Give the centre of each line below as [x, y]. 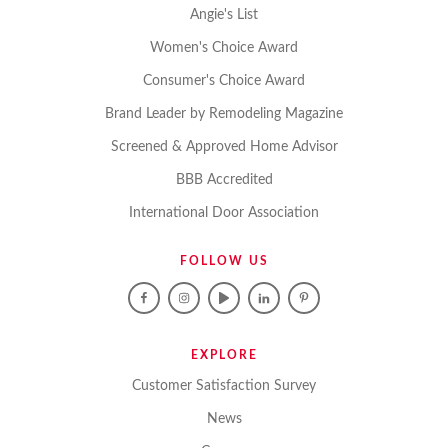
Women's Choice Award [224, 48]
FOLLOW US [224, 261]
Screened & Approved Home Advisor [224, 147]
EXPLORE [224, 355]
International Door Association [224, 213]
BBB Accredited [224, 180]
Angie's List [224, 15]
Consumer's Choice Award [224, 81]
